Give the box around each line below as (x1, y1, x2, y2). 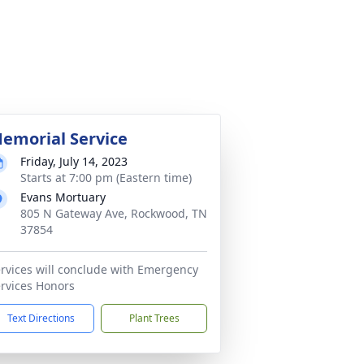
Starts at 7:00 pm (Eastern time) (20, 170, 192, 185)
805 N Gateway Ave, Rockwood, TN (20, 206, 207, 221)
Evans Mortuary (20, 189, 106, 205)
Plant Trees (128, 311, 180, 325)
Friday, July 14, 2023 (20, 154, 128, 169)
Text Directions (7, 311, 75, 325)
